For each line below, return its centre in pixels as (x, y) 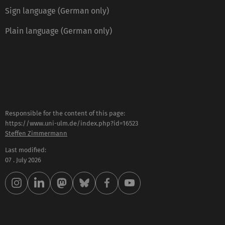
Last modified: (26, 150)
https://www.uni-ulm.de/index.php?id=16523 (72, 124)
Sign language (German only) (57, 11)
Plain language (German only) (59, 31)
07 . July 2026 (23, 160)
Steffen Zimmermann (36, 134)
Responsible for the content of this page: (65, 114)
